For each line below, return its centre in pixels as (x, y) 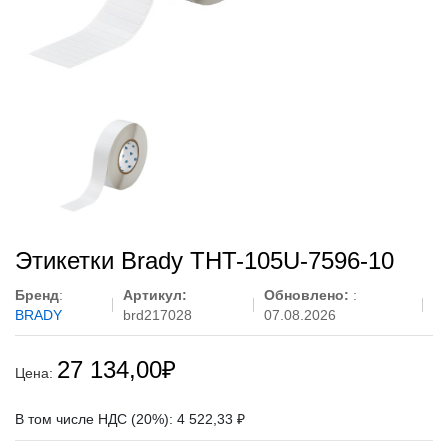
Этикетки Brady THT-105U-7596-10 (204, 260)
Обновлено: (308, 295)
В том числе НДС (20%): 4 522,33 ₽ (130, 419)
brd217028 (157, 315)
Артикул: (154, 295)
